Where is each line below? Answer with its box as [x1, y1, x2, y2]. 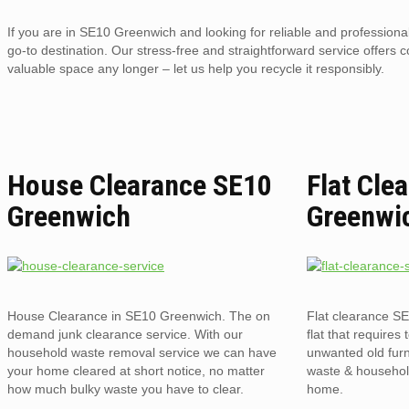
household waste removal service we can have [7, 345, 277, 361]
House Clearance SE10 [7, 168, 272, 204]
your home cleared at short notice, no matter [7, 363, 265, 379]
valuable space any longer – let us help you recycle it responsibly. [7, 60, 384, 76]
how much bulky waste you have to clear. [7, 382, 244, 397]
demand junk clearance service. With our [7, 327, 243, 342]
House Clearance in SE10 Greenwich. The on [7, 309, 270, 324]
